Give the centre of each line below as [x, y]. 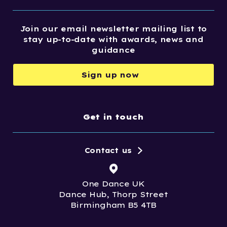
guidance [113, 50]
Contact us [108, 150]
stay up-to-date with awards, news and [113, 39]
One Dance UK [113, 183]
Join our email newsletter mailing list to [113, 29]
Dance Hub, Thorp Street [113, 194]
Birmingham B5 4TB [113, 205]
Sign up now [110, 75]
